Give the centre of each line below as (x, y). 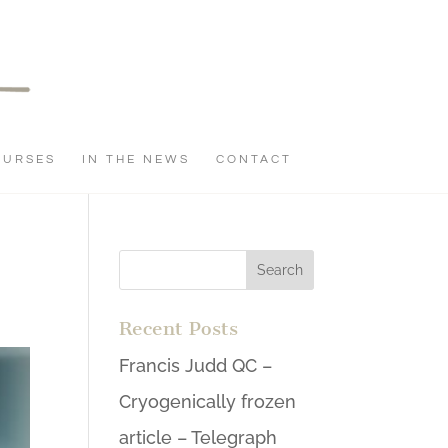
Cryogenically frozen (208, 401)
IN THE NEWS (136, 159)
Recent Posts (179, 328)
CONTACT (254, 159)
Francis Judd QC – (196, 365)
